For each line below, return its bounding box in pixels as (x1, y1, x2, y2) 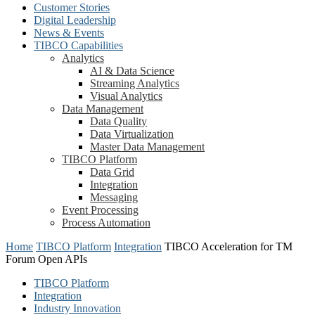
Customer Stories (34, 1, 110, 13)
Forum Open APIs (6, 253, 87, 265)
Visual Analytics (90, 90, 162, 102)
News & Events (34, 27, 104, 39)
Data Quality (90, 115, 147, 127)
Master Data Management (90, 141, 205, 153)
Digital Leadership (34, 14, 116, 26)
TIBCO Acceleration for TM (165, 240, 292, 252)
